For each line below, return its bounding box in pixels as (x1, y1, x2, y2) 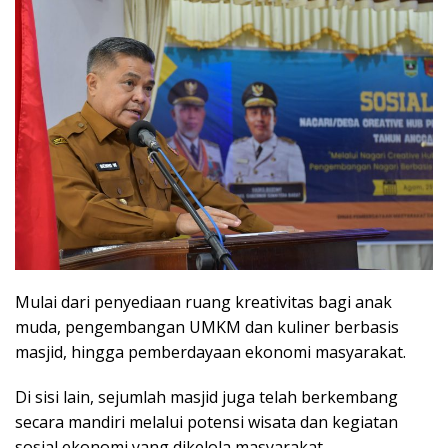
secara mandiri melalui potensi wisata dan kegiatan (15, 410, 398, 433)
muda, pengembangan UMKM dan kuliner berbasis (15, 315, 399, 338)
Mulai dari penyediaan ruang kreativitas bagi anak (15, 290, 392, 313)
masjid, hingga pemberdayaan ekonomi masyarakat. (15, 340, 406, 363)
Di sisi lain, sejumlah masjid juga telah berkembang (15, 385, 398, 408)
